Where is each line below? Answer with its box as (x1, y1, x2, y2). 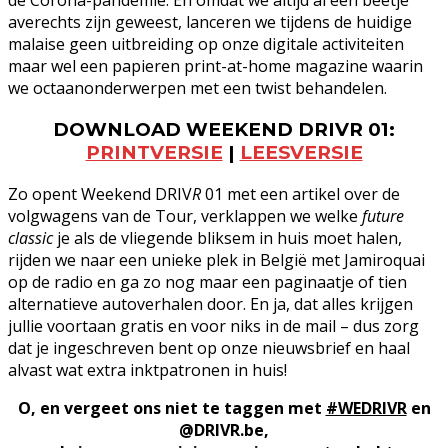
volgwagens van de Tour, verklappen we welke (8, 204, 362, 227)
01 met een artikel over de (201, 182, 400, 205)
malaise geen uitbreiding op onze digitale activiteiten (8, 33, 404, 56)
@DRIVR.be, (179, 418, 269, 441)
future (362, 204, 404, 227)
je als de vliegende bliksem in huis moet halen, (53, 226, 402, 249)
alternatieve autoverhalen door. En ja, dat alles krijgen (8, 292, 413, 315)
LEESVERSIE (239, 141, 363, 164)
